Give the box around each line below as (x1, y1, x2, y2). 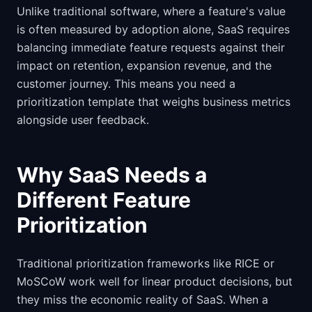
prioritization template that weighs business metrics (17, 95, 290, 109)
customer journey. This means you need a (17, 77, 235, 91)
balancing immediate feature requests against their (17, 40, 285, 54)
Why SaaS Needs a (17, 162, 207, 187)
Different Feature (17, 187, 191, 212)
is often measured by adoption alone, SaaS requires (17, 22, 290, 36)
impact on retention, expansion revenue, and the (17, 58, 272, 72)
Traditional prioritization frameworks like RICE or (17, 256, 274, 270)
